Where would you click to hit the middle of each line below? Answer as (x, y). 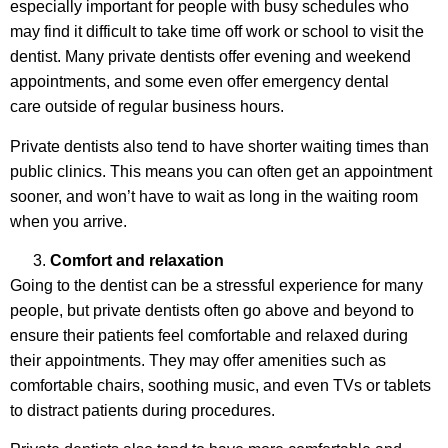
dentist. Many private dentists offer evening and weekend (210, 57)
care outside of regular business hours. (147, 107)
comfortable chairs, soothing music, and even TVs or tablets (220, 385)
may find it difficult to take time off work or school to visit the (217, 32)
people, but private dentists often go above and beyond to (212, 310)
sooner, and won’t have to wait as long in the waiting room (214, 196)
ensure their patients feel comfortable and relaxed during (209, 335)
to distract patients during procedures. (142, 410)
